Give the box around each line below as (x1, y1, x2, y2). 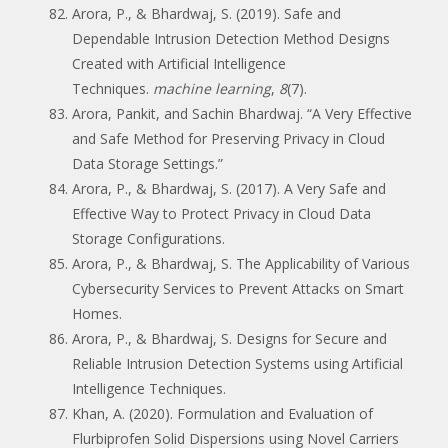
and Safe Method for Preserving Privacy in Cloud (72, 128, 385, 148)
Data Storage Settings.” (72, 153, 223, 173)
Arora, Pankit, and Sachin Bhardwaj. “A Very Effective (72, 103, 412, 123)
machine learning (153, 78, 271, 98)
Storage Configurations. (72, 228, 225, 248)
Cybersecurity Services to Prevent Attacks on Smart (72, 278, 404, 298)
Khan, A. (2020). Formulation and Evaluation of (72, 403, 373, 423)
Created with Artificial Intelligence (72, 53, 286, 73)
